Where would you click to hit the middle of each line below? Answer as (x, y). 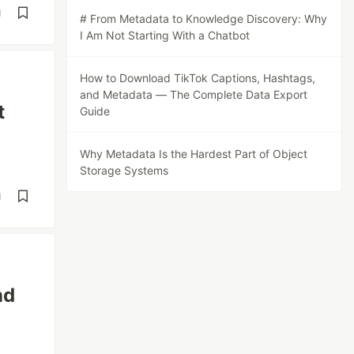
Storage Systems (124, 170)
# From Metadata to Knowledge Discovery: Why (204, 19)
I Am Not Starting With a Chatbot (165, 35)
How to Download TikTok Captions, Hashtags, (198, 78)
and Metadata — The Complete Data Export (194, 94)
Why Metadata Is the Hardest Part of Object (194, 154)
